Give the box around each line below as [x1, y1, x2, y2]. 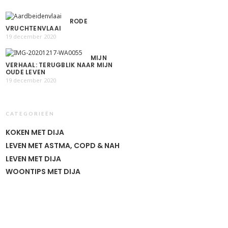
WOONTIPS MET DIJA [6, 166, 80, 177]
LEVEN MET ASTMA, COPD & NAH [6, 140, 120, 151]
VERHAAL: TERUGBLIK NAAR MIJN [6, 61, 113, 70]
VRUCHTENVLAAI [6, 23, 62, 33]
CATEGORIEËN [6, 110, 54, 117]
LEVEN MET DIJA [6, 153, 61, 164]
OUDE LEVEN [6, 68, 46, 77]
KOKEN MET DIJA [6, 127, 64, 138]
